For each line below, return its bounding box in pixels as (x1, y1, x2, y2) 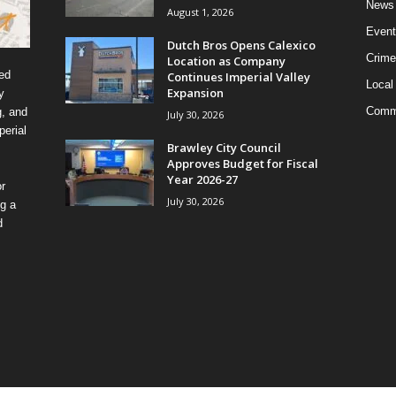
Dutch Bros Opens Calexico (166, 36, 316, 53)
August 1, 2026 (166, 4, 233, 19)
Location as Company (166, 52, 286, 69)
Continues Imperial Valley (166, 68, 310, 85)
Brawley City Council (166, 139, 281, 156)
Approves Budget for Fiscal (166, 155, 318, 171)
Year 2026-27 (166, 171, 238, 187)
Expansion (166, 84, 224, 101)
